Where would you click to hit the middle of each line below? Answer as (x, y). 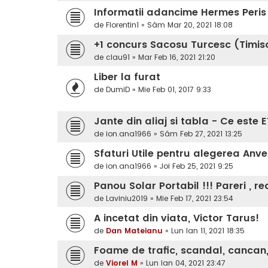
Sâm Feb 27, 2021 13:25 (201, 134)
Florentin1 (122, 25)
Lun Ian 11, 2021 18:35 (208, 231)
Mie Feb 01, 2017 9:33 (175, 90)
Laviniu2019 (127, 199)
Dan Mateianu (134, 231)
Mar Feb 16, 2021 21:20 (177, 57)
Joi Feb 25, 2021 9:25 (197, 166)
